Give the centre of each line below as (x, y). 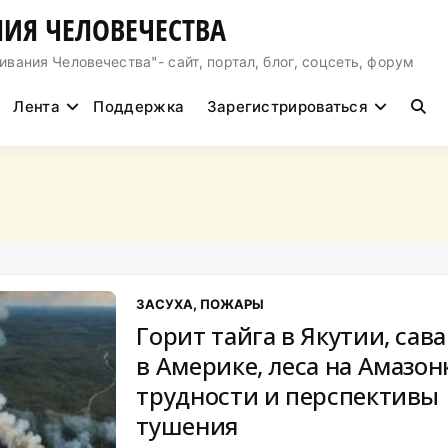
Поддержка (139, 106)
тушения (187, 425)
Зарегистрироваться (287, 106)
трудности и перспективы (288, 395)
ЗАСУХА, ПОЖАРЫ (200, 304)
